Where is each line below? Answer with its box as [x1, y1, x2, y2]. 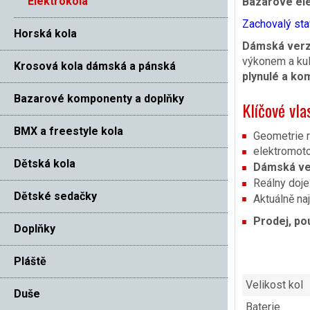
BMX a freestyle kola [14, 124, 123, 138]
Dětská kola [14, 156, 75, 170]
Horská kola [14, 26, 77, 40]
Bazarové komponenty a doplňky [14, 91, 184, 105]
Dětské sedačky [14, 189, 97, 203]
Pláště [14, 254, 46, 268]
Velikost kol [245, 278, 303, 292]
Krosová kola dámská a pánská [14, 59, 176, 73]
